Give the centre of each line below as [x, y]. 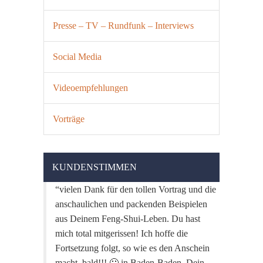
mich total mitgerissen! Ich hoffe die [122, 233]
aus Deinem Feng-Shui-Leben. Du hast [128, 219]
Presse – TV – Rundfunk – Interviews [123, 26]
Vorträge [69, 119]
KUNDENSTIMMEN [95, 167]
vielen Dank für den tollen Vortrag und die [138, 189]
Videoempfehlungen [90, 88]
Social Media [77, 57]
